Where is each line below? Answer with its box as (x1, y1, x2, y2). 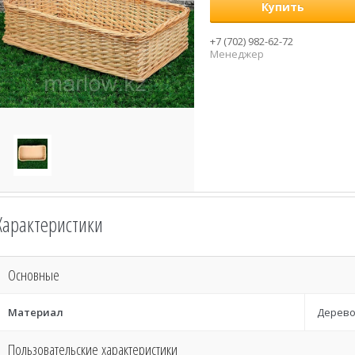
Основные (8, 265, 59, 285)
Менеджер (210, 47, 264, 61)
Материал (8, 305, 63, 319)
